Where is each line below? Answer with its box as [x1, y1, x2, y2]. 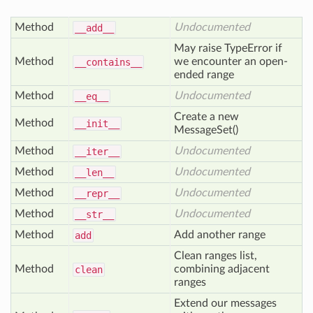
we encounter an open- [174, 56, 288, 67]
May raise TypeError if [174, 43, 282, 54]
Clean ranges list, [174, 250, 257, 261]
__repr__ [75, 188, 119, 199]
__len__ [75, 167, 114, 178]
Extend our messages [174, 298, 277, 309]
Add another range [174, 229, 265, 240]
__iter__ [75, 146, 119, 157]
